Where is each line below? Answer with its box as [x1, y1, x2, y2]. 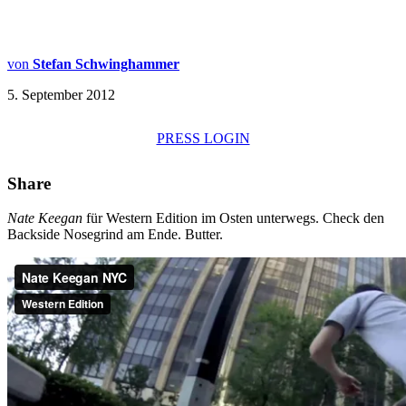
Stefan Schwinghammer [33, 55, 179, 72]
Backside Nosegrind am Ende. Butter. [7, 227, 223, 243]
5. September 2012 [7, 86, 115, 102]
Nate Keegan [7, 210, 82, 227]
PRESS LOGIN [156, 130, 250, 146]
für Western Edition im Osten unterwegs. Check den [82, 210, 384, 227]
